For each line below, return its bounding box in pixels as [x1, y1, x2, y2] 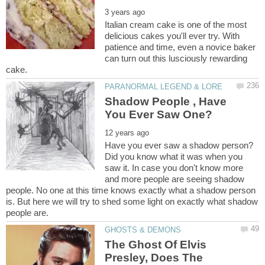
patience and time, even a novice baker [105, 41, 256, 52]
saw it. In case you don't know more [105, 162, 244, 173]
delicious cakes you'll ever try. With [105, 30, 240, 41]
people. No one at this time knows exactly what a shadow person [6, 185, 256, 195]
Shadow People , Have [105, 95, 227, 108]
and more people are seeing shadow [105, 173, 245, 184]
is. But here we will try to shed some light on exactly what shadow [6, 196, 258, 206]
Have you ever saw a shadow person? [105, 140, 254, 150]
